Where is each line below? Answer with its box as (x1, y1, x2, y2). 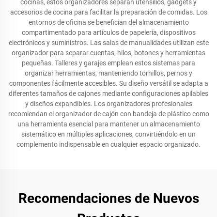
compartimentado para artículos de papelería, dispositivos (21, 29, 196, 36)
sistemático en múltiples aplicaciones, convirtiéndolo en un (21, 130, 196, 138)
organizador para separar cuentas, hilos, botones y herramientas (12, 49, 205, 57)
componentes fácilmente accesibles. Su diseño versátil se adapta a (9, 79, 208, 87)
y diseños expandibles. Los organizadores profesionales (25, 100, 192, 108)
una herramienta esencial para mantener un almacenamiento (17, 120, 200, 128)
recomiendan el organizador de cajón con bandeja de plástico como (8, 110, 209, 118)
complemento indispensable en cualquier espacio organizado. (16, 140, 201, 148)
